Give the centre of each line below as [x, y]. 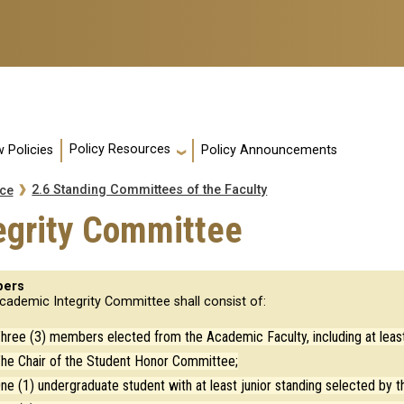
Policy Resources [120, 150]
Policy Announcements [269, 151]
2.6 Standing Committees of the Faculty [150, 190]
